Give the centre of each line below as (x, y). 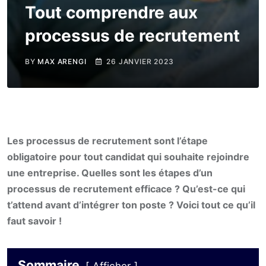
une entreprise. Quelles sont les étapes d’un (110, 173)
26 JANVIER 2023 (140, 61)
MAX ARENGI (62, 61)
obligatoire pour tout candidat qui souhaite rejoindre (128, 157)
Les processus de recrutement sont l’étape (107, 141)
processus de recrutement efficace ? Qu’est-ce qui (126, 189)
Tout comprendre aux (111, 12)
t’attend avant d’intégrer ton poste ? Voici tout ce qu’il (131, 205)
